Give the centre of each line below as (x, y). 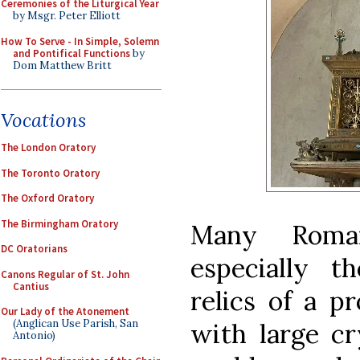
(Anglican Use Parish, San (76, 323)
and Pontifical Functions (72, 53)
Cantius (31, 286)
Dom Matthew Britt (62, 65)
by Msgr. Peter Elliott (67, 16)
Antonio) (34, 335)
